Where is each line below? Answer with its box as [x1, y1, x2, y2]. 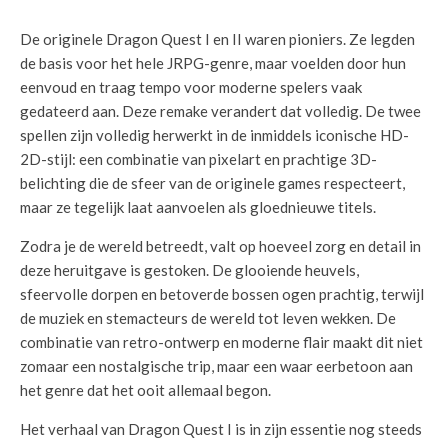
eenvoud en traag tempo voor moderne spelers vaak [20, 78, 362, 96]
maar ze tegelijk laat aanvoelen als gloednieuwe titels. [20, 198, 376, 216]
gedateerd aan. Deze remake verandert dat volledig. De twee [20, 102, 421, 120]
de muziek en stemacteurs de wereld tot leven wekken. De [20, 309, 396, 327]
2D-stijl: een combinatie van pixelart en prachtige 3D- [20, 150, 377, 168]
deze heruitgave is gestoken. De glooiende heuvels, [20, 261, 359, 279]
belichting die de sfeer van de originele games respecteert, [20, 174, 405, 192]
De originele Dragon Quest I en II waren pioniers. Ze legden [20, 30, 415, 48]
